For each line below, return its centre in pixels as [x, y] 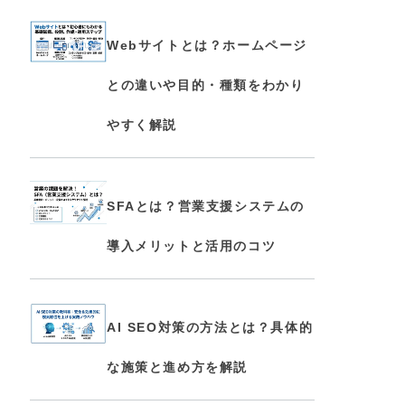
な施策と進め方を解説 [177, 367]
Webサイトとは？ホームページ [207, 45]
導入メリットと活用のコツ [192, 246]
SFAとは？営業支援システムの [206, 206]
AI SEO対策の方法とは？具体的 [210, 327]
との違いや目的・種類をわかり [206, 85]
